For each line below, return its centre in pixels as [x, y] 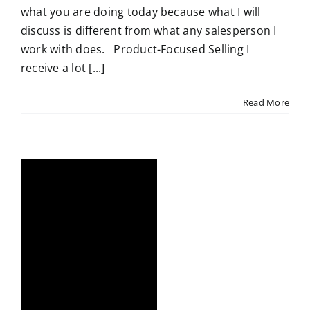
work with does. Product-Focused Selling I [135, 49]
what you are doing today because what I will [141, 12]
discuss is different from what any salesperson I [149, 30]
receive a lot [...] [63, 68]
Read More [266, 102]
